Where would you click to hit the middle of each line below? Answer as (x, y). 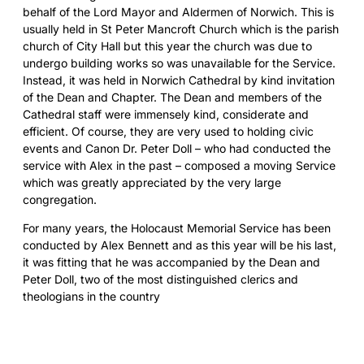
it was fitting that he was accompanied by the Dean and (171, 262)
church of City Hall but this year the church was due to (167, 45)
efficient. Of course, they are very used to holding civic (168, 131)
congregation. (60, 199)
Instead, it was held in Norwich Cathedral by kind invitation (179, 80)
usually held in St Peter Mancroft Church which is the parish (181, 28)
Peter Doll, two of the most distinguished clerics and (160, 279)
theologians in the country (91, 296)
